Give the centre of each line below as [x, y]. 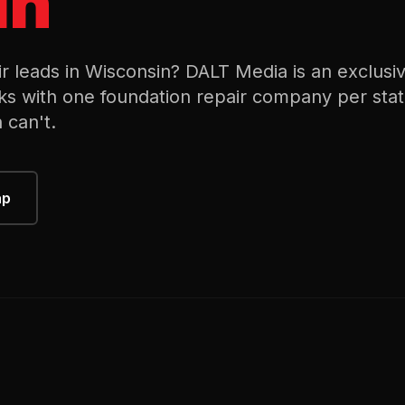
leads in [47, 71]
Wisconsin [128, 71]
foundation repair [174, 97]
